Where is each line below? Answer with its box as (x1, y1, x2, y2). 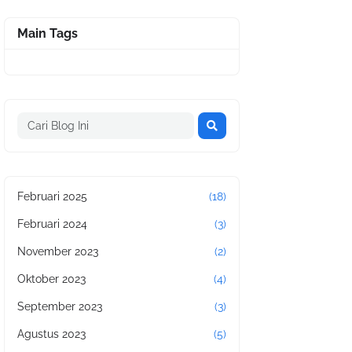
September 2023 (17, 300, 102, 313)
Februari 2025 (17, 190, 87, 203)
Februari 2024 (17, 218, 87, 230)
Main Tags (17, 26, 78, 41)
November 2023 (17, 245, 98, 258)
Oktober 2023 (17, 273, 86, 285)
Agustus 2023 (17, 328, 86, 340)
